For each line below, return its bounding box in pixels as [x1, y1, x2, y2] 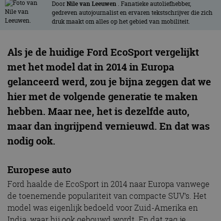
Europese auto [7, 163, 72, 176]
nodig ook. [7, 134, 55, 147]
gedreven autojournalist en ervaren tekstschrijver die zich [52, 8, 213, 17]
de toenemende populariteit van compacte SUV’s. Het [7, 190, 207, 202]
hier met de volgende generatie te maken [7, 89, 198, 103]
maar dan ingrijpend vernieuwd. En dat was [7, 119, 210, 133]
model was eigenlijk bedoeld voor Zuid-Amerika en [7, 202, 198, 214]
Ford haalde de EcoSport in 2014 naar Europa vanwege [7, 179, 210, 190]
